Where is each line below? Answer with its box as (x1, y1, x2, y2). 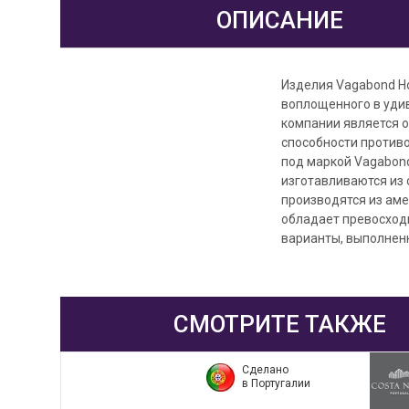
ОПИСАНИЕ (215, 5, 343, 34)
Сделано (241, 363, 288, 377)
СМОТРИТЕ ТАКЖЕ (173, 309, 386, 338)
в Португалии (241, 377, 310, 391)
